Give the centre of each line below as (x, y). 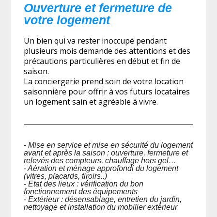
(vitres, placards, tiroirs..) (65, 176)
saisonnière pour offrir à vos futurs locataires (107, 91)
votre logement (67, 20)
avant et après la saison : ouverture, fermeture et (106, 153)
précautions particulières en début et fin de (102, 61)
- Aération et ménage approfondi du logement (101, 168)
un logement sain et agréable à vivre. (91, 101)
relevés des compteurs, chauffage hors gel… (100, 160)
